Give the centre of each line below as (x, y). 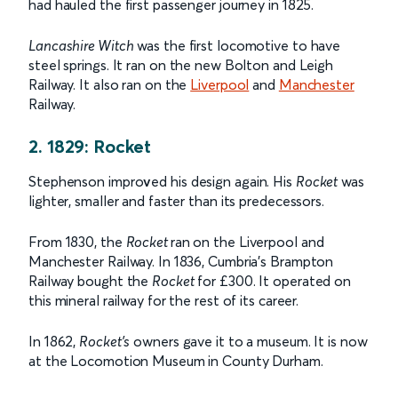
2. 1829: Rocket (90, 146)
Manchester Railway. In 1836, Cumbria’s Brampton (181, 261)
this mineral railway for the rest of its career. (164, 300)
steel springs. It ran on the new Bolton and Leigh (181, 65)
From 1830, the (77, 242)
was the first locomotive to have (237, 45)
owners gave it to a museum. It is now (249, 341)
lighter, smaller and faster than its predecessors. (176, 201)
